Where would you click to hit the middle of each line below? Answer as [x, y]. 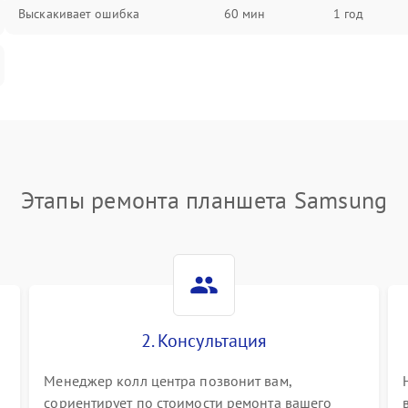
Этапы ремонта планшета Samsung [204, 200]
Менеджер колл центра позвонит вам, [168, 381]
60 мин [245, 14]
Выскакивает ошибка [79, 14]
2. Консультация [204, 341]
